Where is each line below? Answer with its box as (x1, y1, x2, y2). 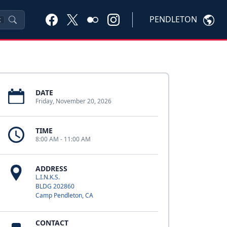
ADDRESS (35, 164, 67, 173)
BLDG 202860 (35, 182, 74, 191)
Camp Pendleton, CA (35, 191, 93, 200)
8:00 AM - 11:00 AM (35, 135, 91, 143)
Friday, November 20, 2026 (35, 97, 111, 105)
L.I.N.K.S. (35, 173, 60, 181)
